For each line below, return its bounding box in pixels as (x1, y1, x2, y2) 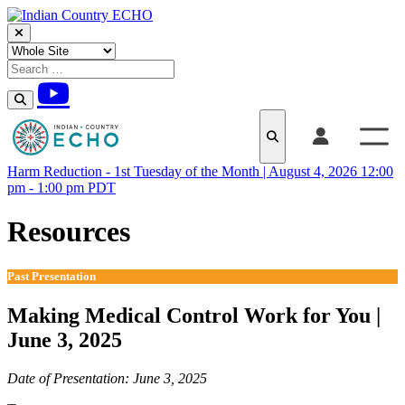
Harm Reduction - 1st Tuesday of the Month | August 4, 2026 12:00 (7, 164, 393, 179)
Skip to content (6, 23, 92, 38)
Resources (7, 215, 130, 249)
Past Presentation (7, 268, 96, 283)
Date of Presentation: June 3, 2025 (7, 370, 207, 386)
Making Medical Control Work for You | (7, 303, 381, 327)
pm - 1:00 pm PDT (7, 180, 116, 195)
